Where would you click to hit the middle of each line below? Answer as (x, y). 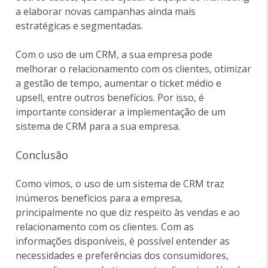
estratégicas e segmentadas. (80, 26)
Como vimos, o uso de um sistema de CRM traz (120, 184)
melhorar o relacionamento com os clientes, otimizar (134, 69)
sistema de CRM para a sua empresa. (98, 127)
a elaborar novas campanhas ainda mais (106, 12)
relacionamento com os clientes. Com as (105, 227)
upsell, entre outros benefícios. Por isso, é (110, 98)
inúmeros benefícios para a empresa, (99, 198)
